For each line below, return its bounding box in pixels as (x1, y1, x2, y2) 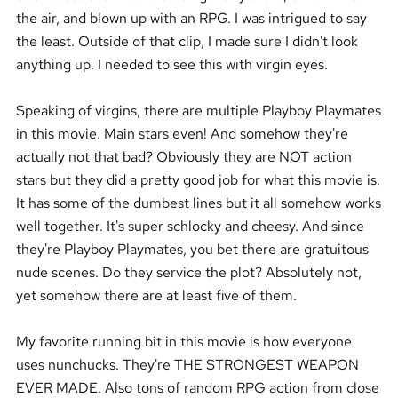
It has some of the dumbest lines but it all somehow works (15, 193, 381, 213)
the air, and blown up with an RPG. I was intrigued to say (15, 8, 367, 28)
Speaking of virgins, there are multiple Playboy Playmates (15, 100, 381, 121)
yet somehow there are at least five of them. (15, 285, 300, 306)
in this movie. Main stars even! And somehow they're (15, 123, 348, 144)
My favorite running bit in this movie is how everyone (15, 331, 352, 352)
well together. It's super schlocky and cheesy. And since (15, 216, 364, 236)
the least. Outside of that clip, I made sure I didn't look (15, 31, 358, 52)
